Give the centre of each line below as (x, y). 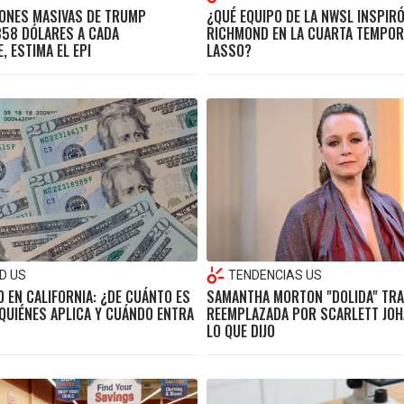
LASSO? (229, 51)
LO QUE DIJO (241, 331)
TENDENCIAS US (275, 275)
